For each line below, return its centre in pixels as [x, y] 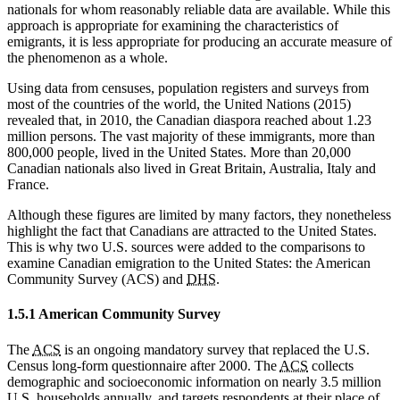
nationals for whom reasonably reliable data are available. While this [199, 10]
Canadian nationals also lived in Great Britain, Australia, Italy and [192, 169]
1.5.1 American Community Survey [114, 314]
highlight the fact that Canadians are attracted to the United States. [192, 231]
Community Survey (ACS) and [97, 279]
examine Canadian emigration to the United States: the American [189, 263]
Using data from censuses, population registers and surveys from [188, 88]
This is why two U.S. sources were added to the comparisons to [186, 247]
